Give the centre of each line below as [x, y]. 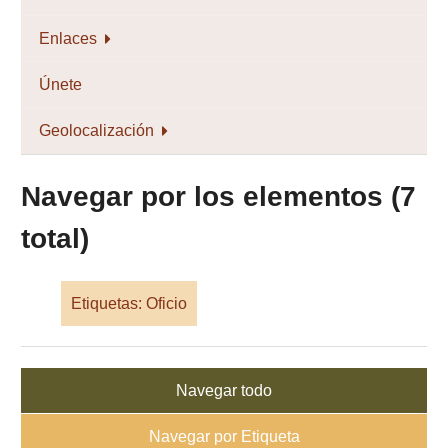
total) [55, 238]
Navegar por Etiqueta [224, 436]
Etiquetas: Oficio [129, 303]
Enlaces [68, 38]
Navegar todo [224, 390]
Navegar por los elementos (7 [218, 196]
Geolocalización [96, 130]
